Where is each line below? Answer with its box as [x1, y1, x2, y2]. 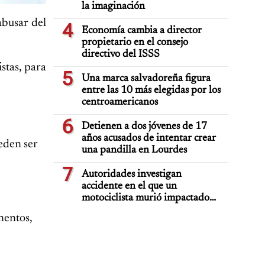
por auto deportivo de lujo [82, 205, 195, 215]
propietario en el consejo [82, 37, 188, 48]
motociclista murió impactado [82, 193, 209, 203]
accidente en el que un [82, 181, 177, 192]
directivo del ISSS [82, 49, 160, 60]
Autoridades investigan [82, 169, 182, 180]
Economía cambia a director [82, 25, 202, 36]
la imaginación [82, 1, 145, 12]
